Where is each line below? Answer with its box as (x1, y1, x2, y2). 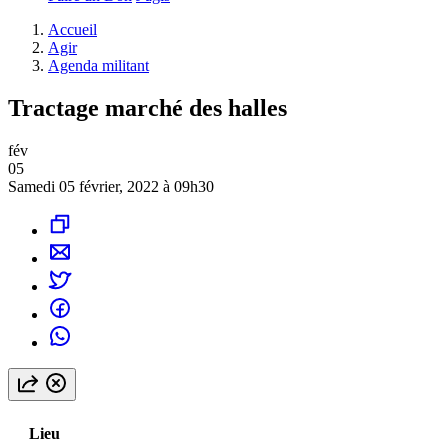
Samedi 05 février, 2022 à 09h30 (8, 177, 214, 195)
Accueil (48, 21, 97, 38)
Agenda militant (48, 57, 149, 74)
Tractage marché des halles (8, 94, 287, 121)
